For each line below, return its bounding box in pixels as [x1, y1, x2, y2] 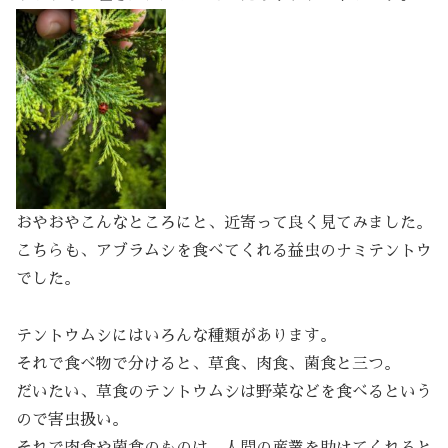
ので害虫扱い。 [16, 411, 128, 428]
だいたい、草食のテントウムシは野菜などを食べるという [16, 383, 432, 400]
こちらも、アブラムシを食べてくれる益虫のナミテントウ [16, 242, 432, 259]
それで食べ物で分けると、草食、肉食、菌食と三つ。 [16, 355, 400, 372]
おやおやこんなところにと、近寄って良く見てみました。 [16, 214, 432, 231]
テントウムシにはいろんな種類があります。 [16, 327, 336, 344]
